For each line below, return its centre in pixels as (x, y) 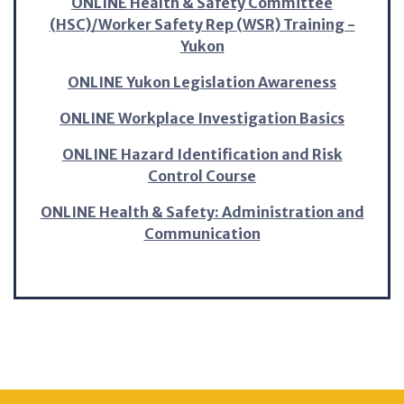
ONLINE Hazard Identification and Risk (202, 154)
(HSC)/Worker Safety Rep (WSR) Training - (202, 24)
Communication (202, 233)
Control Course (202, 175)
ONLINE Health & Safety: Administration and (202, 211)
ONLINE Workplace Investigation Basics (202, 118)
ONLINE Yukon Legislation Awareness (202, 82)
